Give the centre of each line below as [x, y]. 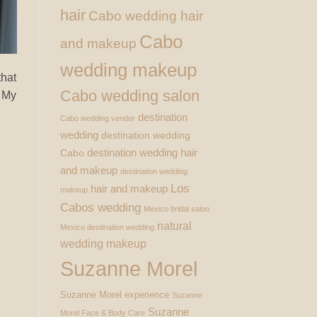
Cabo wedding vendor [97, 118]
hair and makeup [129, 188]
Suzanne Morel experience [114, 294]
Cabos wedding [100, 207]
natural [174, 225]
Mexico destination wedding [107, 227]
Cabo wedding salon [129, 96]
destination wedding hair [142, 152]
